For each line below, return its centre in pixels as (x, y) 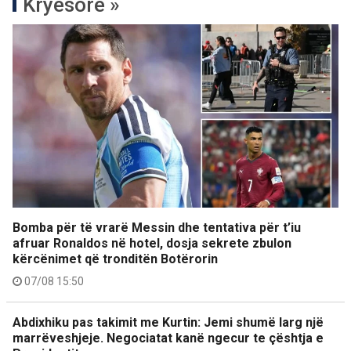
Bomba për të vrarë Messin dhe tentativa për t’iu (157, 227)
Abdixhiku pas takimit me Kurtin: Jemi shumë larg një (168, 322)
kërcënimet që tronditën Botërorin (115, 259)
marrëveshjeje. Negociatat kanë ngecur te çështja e (168, 338)
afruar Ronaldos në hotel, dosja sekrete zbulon (152, 243)
